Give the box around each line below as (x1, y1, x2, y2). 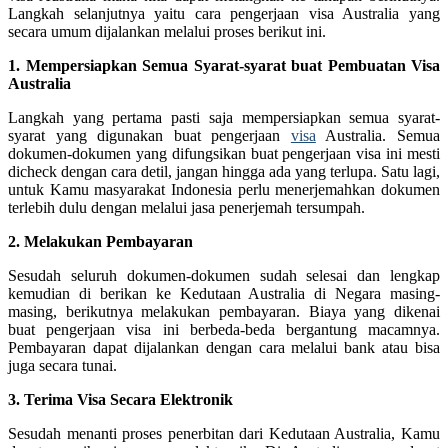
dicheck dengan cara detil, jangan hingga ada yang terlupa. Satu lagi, (8, 162, 440, 180)
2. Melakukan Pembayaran (8, 232, 193, 250)
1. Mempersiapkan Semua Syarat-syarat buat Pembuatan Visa (8, 56, 440, 74)
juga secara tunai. (8, 356, 117, 374)
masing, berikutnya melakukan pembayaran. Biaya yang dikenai (8, 302, 440, 320)
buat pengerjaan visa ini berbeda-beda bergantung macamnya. (8, 320, 440, 338)
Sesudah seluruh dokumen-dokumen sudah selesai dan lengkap (8, 266, 440, 284)
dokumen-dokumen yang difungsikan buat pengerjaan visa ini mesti (8, 144, 440, 162)
